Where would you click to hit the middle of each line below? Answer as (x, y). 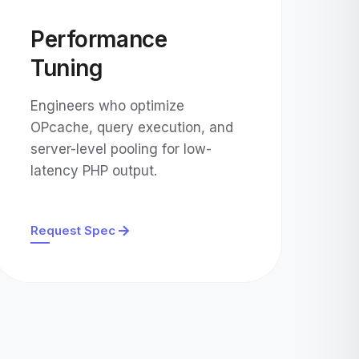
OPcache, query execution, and (132, 127)
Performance (99, 39)
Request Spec (73, 230)
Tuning (67, 68)
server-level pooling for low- (121, 149)
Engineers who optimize (108, 106)
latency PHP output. (94, 171)
